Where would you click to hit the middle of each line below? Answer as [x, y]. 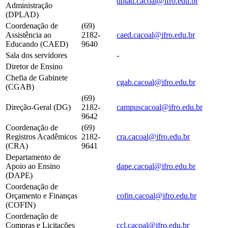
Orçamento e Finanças [41, 195]
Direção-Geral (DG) [38, 107]
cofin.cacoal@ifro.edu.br [156, 195]
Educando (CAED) [37, 44]
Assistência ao [28, 35]
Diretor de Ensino [34, 66]
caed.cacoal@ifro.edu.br [156, 35]
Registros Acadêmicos [41, 136]
